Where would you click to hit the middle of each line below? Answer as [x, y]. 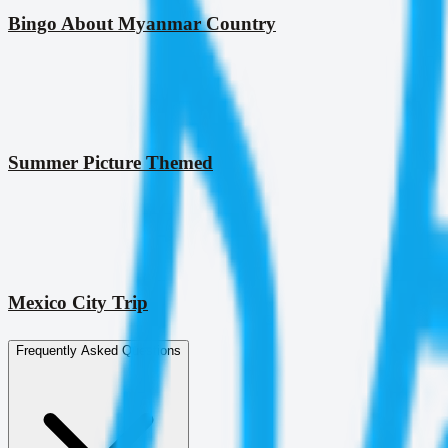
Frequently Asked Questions [98, 350]
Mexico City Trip [78, 302]
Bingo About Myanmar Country [142, 23]
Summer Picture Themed [110, 163]
